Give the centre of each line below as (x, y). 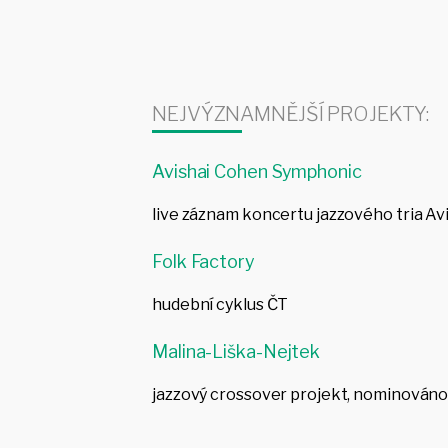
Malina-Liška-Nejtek (236, 352)
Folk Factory (203, 262)
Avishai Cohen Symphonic (257, 172)
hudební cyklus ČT (220, 305)
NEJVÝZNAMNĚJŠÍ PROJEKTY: (290, 114)
